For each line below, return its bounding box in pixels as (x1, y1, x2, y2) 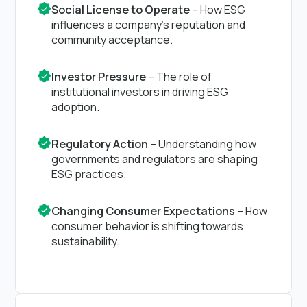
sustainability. (51, 233, 120, 249)
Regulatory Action (51, 136, 149, 151)
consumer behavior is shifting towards (51, 218, 244, 234)
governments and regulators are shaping (51, 151, 258, 167)
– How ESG (190, 1, 246, 17)
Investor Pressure (51, 69, 147, 84)
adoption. (51, 99, 100, 114)
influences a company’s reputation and (51, 16, 246, 32)
